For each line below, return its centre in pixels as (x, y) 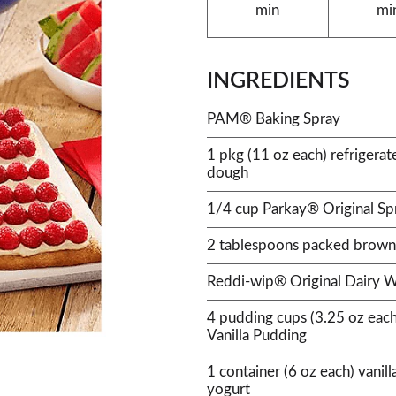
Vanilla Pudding (257, 335)
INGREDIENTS (278, 81)
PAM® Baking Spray (274, 119)
